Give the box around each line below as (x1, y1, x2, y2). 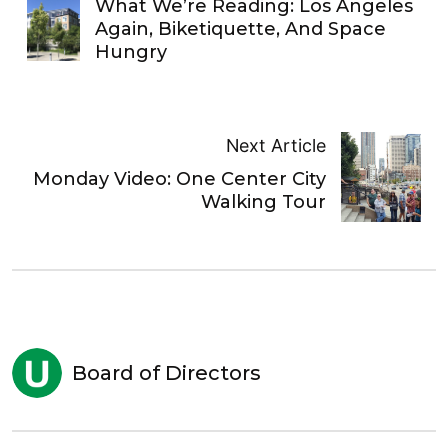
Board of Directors (72, 361, 261, 386)
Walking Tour (201, 190, 327, 213)
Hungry (95, 41, 168, 64)
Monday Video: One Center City (33, 167, 327, 190)
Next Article (226, 134, 327, 156)
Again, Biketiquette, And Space (95, 18, 387, 41)
